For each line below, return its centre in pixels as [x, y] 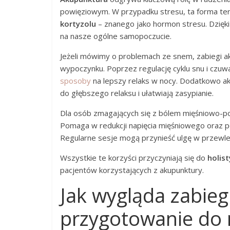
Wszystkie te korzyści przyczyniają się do [134, 158]
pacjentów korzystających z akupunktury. [132, 170]
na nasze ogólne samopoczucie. [116, 36]
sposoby [75, 81]
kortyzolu [78, 24]
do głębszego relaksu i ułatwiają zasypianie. [137, 93]
